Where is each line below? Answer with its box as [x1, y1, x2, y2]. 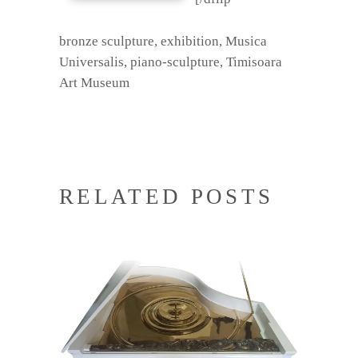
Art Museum [59, 74, 129, 90]
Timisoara [226, 54, 282, 70]
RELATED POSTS [59, 184, 274, 209]
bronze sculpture [59, 33, 154, 49]
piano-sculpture [130, 54, 220, 70]
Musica [225, 33, 267, 49]
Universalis [59, 54, 124, 70]
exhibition [161, 33, 219, 49]
